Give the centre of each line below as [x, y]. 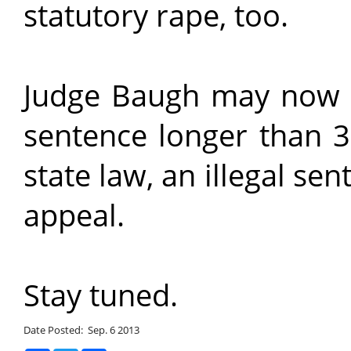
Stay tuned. [101, 295]
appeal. [74, 215]
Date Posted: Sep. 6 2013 [81, 330]
